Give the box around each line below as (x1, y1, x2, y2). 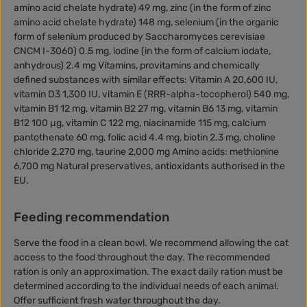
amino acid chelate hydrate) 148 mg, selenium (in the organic (14, 16, 279, 28)
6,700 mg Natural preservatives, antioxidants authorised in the (14, 160, 285, 172)
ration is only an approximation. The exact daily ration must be (14, 265, 283, 278)
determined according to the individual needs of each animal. (14, 280, 279, 292)
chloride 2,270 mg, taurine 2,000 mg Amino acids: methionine (14, 145, 279, 158)
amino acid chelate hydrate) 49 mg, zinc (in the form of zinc (14, 1, 271, 14)
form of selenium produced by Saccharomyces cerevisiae (14, 30, 265, 42)
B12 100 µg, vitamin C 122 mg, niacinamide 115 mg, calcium (14, 116, 266, 129)
